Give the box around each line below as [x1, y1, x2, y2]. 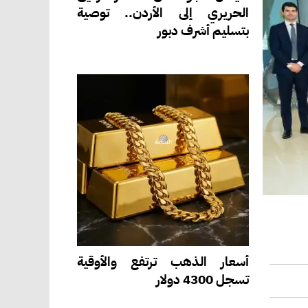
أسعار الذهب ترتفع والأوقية [77, 252, 249, 272]
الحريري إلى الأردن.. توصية [77, 3, 249, 23]
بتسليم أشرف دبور [157, 21, 249, 41]
